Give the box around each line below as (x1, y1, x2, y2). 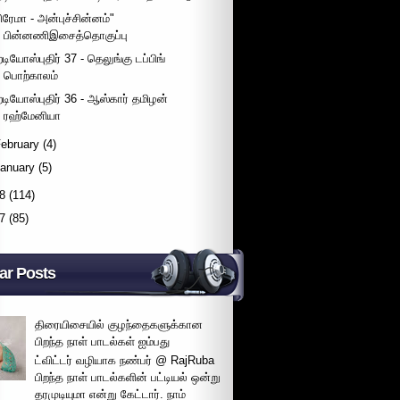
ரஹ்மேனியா (4, 109, 62, 123)
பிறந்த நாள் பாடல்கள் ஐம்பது (35, 334, 171, 348)
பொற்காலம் (4, 68, 59, 82)
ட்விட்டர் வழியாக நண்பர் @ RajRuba (35, 354, 215, 368)
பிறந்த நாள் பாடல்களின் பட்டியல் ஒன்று (35, 371, 221, 385)
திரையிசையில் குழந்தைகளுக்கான (35, 317, 204, 331)
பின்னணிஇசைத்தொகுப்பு (4, 28, 129, 42)
